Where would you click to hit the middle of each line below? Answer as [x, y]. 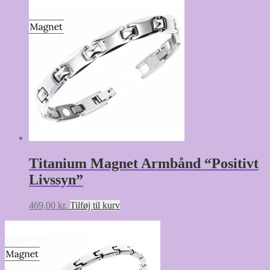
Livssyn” [56, 179]
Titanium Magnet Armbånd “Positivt [144, 163]
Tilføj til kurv [95, 205]
